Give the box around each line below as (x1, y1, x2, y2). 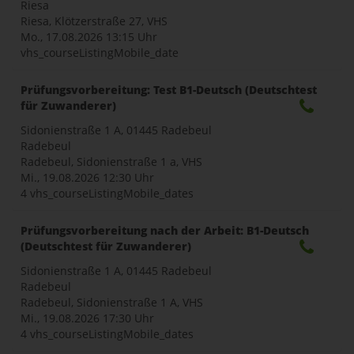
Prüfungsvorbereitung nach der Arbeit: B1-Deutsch (21, 222, 309, 238)
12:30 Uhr (103, 169, 154, 185)
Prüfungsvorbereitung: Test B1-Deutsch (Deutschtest (21, 81, 317, 97)
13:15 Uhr (106, 28, 157, 44)
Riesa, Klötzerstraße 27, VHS (21, 13, 168, 28)
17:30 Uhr (103, 310, 154, 326)
